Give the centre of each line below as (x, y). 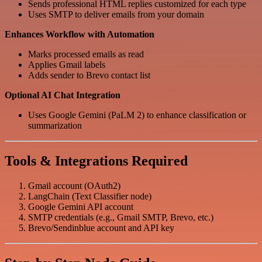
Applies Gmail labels (67, 65)
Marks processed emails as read (86, 54)
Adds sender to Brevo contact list (89, 75)
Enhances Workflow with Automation (80, 35)
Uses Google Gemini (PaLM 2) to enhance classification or (137, 115)
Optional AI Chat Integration (63, 95)
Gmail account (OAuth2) (74, 185)
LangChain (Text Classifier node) (90, 196)
